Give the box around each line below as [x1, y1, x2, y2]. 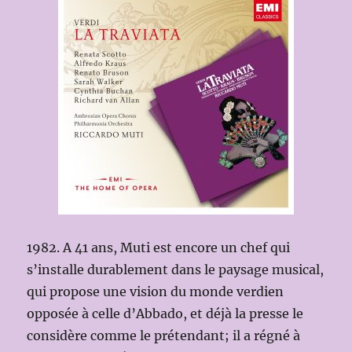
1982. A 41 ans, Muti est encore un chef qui [27, 239, 291, 255]
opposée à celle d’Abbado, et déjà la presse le [27, 305, 304, 321]
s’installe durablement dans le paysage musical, [27, 261, 324, 277]
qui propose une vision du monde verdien [27, 283, 284, 299]
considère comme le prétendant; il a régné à [27, 327, 301, 343]
